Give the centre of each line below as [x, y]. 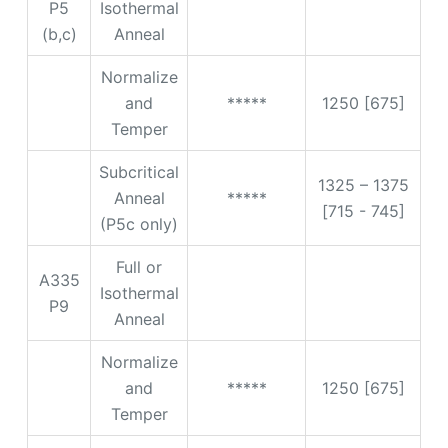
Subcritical [139, 171]
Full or [139, 266]
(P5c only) [139, 223]
